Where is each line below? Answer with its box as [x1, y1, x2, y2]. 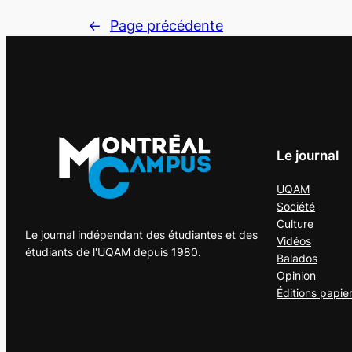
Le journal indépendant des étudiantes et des [25, 228, 258, 242]
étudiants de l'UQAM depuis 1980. [25, 245, 201, 259]
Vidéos [277, 234, 311, 248]
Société [277, 200, 315, 214]
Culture [277, 217, 313, 231]
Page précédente [110, 16, 223, 34]
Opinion [277, 269, 316, 283]
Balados [277, 251, 317, 266]
